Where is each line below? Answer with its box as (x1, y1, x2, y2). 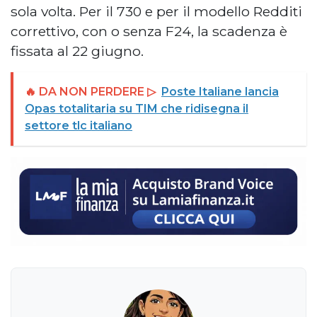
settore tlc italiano (25, 119, 132, 133)
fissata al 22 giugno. (11, 42, 144, 60)
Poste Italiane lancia (161, 85, 279, 99)
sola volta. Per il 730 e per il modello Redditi (11, 3, 302, 21)
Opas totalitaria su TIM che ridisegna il (25, 102, 248, 116)
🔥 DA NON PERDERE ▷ (25, 85, 156, 99)
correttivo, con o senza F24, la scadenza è (11, 23, 287, 40)
